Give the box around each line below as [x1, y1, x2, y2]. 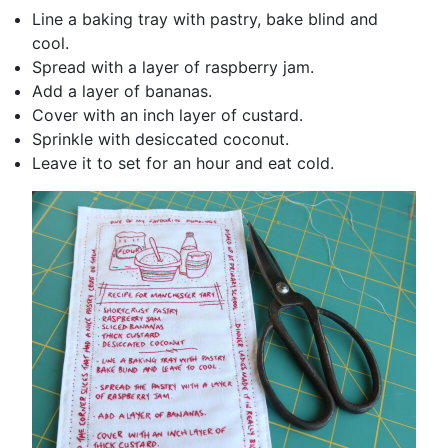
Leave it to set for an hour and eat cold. [32, 152, 339, 173]
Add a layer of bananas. [32, 80, 212, 101]
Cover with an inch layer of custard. [32, 104, 303, 125]
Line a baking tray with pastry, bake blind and [32, 8, 378, 29]
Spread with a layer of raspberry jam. [32, 56, 314, 77]
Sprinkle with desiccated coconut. [32, 128, 289, 149]
